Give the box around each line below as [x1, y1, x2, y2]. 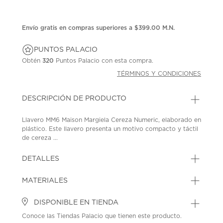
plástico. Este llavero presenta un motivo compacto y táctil [22, 125, 199, 132]
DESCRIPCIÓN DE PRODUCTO [22, 95, 127, 102]
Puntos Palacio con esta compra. [54, 57, 154, 64]
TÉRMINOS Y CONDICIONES [117, 70, 202, 77]
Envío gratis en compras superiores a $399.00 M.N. [22, 24, 175, 31]
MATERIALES [22, 177, 68, 184]
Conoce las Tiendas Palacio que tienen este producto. [22, 213, 182, 219]
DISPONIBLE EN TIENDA [32, 199, 119, 206]
